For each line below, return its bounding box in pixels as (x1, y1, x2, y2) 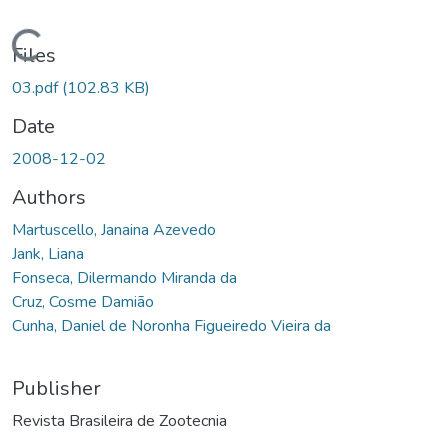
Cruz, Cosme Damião (12, 290, 154, 313)
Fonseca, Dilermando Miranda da (12, 266, 237, 289)
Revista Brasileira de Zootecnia (12, 409, 227, 432)
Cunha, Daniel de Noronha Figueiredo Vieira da (12, 314, 331, 337)
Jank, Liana (12, 242, 84, 265)
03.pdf (12, 76, 62, 99)
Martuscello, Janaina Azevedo (12, 218, 216, 241)
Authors (12, 183, 86, 211)
